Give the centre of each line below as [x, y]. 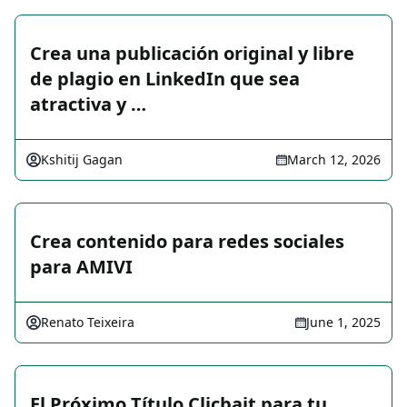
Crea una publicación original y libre [192, 54]
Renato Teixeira [88, 323]
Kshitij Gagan [82, 160]
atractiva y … [88, 104]
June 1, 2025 [343, 323]
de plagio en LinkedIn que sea [165, 79]
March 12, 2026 [334, 160]
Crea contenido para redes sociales [187, 242]
